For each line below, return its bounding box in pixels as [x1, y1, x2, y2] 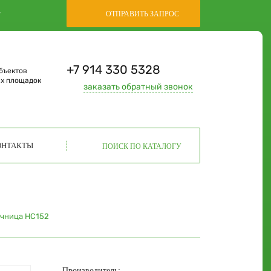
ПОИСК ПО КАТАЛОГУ [102, 142, 181, 151]
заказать [83, 82, 120, 92]
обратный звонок [120, 82, 194, 92]
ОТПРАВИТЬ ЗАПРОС [106, 10, 180, 18]
